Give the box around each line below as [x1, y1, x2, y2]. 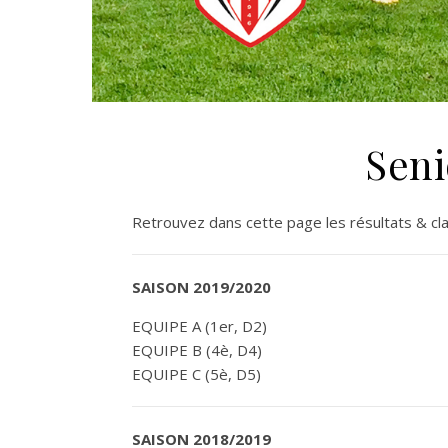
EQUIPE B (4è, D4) [132, 340, 262, 360]
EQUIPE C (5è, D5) [132, 364, 261, 384]
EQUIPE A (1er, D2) [132, 316, 267, 336]
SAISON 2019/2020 [132, 277, 271, 297]
